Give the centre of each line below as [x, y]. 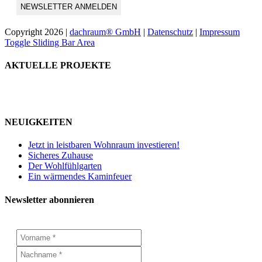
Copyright [25, 32]
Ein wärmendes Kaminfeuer [80, 177]
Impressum [220, 32]
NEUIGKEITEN [39, 122]
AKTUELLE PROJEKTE [58, 65]
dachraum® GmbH [105, 32]
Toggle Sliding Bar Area [50, 43]
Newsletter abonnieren [49, 199]
